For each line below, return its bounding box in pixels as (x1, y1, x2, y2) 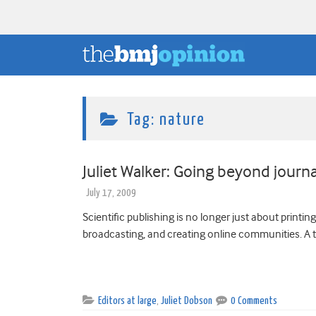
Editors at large (98, 295, 157, 306)
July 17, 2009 (86, 187, 136, 198)
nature (159, 111, 205, 128)
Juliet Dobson (161, 295, 212, 306)
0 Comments (231, 295, 277, 306)
